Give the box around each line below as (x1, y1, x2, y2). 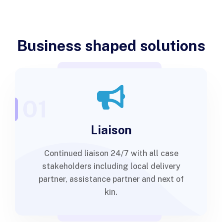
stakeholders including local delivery (42, 162, 180, 171)
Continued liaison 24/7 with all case (44, 149, 178, 158)
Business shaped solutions (17, 37, 205, 55)
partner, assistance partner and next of (38, 174, 184, 184)
